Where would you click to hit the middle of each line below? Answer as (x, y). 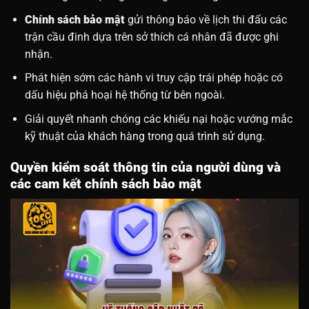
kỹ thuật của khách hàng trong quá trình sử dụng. (144, 136)
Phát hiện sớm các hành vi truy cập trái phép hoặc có (153, 78)
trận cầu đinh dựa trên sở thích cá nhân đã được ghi (151, 37)
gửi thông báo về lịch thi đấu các (207, 19)
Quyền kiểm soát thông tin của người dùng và (146, 167)
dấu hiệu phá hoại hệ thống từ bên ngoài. (124, 95)
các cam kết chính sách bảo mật (106, 183)
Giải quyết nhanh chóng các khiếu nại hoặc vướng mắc (158, 119)
